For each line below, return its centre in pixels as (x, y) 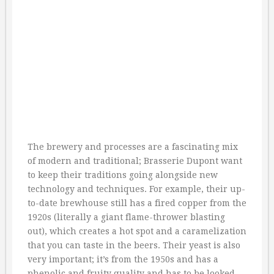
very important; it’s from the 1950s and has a (123, 260)
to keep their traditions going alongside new (123, 175)
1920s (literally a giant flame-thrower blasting (126, 217)
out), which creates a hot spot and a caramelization (137, 231)
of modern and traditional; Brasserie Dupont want (135, 161)
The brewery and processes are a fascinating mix (133, 147)
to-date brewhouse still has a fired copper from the (137, 203)
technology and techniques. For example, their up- (136, 189)
